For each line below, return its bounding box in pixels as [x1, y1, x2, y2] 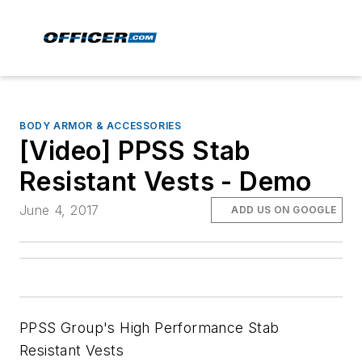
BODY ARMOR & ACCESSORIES [19, 120, 182, 132]
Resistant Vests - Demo [19, 166, 312, 197]
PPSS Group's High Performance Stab [19, 319, 280, 337]
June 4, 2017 [19, 202, 99, 219]
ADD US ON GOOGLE [231, 204, 337, 217]
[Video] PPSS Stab [19, 135, 251, 166]
